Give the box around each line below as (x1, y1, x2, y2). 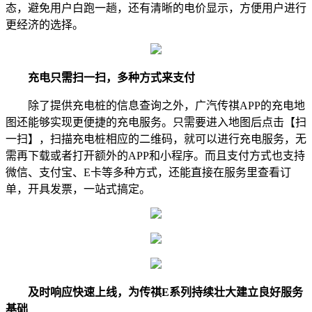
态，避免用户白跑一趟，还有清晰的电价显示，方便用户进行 (6, 2, 306, 15)
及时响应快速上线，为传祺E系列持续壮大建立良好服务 (28, 286, 303, 299)
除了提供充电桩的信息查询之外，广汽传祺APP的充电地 (6, 100, 305, 112)
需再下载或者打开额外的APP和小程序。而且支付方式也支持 (6, 150, 305, 162)
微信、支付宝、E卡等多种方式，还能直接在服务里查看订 (6, 166, 291, 179)
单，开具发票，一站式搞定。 (6, 183, 150, 196)
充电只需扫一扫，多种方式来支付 (28, 72, 195, 84)
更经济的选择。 (6, 19, 84, 31)
